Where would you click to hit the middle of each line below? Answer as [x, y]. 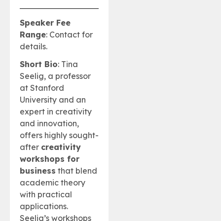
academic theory [53, 182]
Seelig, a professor [55, 76]
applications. [44, 206]
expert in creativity [56, 111]
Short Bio [39, 64]
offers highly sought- [59, 135]
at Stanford [42, 88]
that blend [76, 170]
